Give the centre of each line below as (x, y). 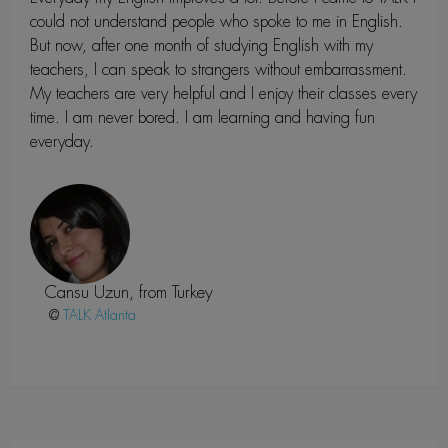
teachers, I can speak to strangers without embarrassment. (218, 69)
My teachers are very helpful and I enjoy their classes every (223, 93)
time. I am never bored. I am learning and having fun (202, 117)
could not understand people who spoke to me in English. (216, 21)
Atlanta (115, 314)
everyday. (62, 141)
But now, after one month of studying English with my (201, 45)
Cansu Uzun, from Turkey (129, 291)
